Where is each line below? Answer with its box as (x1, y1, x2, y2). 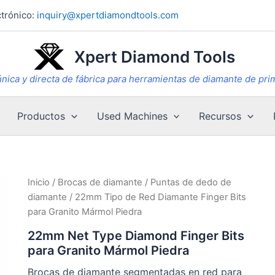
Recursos (199, 110, 242, 122)
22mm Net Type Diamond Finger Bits (27, 228, 244, 243)
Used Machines (96, 110, 168, 122)
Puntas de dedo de (150, 177, 231, 188)
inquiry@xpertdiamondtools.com (37, 9, 179, 21)
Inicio (27, 177, 50, 188)
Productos (17, 110, 66, 122)
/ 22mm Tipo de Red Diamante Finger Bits (66, 192, 246, 203)
